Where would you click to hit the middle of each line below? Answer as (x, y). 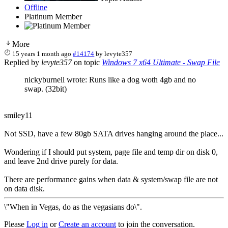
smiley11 (18, 115)
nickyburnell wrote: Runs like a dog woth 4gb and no (110, 79)
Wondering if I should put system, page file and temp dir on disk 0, (111, 152)
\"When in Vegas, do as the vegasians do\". (73, 207)
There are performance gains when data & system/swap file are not (111, 179)
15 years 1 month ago (42, 53)
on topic (87, 62)
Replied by (23, 62)
